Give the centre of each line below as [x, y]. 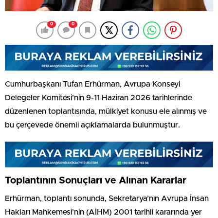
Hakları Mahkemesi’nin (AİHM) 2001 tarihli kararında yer [103, 212]
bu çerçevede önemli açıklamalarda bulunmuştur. [92, 125]
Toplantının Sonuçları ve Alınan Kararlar [96, 180]
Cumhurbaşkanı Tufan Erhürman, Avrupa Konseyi [92, 84]
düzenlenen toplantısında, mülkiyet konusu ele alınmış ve [106, 111]
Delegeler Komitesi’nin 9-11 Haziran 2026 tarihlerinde [99, 98]
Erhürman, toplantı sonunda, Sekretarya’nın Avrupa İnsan [107, 198]
